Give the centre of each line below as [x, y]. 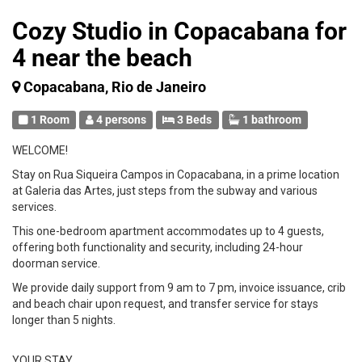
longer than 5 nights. [64, 320]
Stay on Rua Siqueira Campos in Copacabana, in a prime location [176, 175]
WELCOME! [40, 150]
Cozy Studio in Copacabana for [179, 31]
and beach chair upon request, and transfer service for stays [165, 304]
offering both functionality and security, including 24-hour [158, 247]
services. [34, 207]
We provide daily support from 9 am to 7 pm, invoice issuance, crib [179, 288]
